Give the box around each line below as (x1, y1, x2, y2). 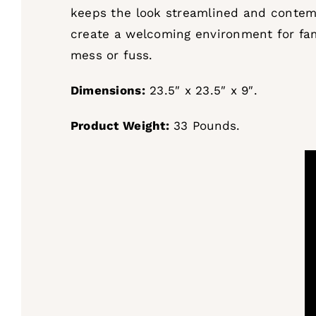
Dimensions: (70, 83, 145, 97)
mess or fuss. (70, 47, 153, 62)
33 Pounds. (169, 118, 241, 133)
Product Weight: (70, 118, 169, 133)
